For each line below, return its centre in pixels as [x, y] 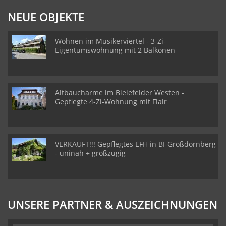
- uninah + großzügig [90, 153]
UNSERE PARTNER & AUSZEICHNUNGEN [112, 204]
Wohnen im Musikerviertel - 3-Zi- [110, 41]
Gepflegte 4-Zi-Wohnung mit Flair [111, 102]
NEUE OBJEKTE [46, 17]
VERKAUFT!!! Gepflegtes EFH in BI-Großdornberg [135, 144]
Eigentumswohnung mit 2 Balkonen [115, 50]
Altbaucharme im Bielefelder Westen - [120, 93]
